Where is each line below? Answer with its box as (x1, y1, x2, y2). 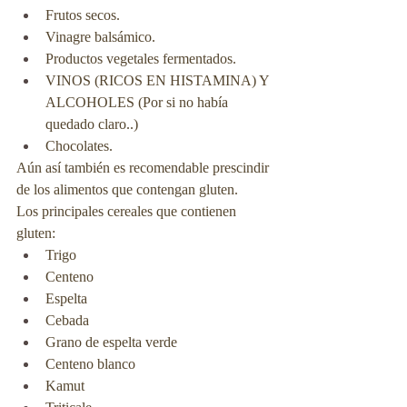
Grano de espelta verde (45, 334, 177, 350)
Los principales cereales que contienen (16, 203, 240, 219)
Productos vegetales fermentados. (45, 51, 236, 66)
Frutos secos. (45, 7, 120, 23)
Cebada (45, 313, 89, 328)
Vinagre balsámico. (45, 29, 155, 45)
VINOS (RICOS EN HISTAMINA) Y (45, 73, 273, 88)
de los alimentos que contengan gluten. (16, 182, 238, 197)
